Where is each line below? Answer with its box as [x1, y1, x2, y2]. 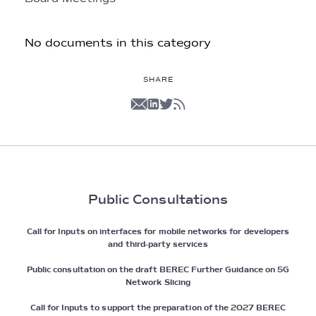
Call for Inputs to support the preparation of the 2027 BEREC [30, 303, 286, 313]
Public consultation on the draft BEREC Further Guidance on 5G [26, 265, 290, 275]
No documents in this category [25, 36, 211, 49]
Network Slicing [126, 277, 190, 288]
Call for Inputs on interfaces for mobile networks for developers [26, 226, 290, 237]
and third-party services [108, 239, 208, 250]
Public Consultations [87, 192, 229, 207]
